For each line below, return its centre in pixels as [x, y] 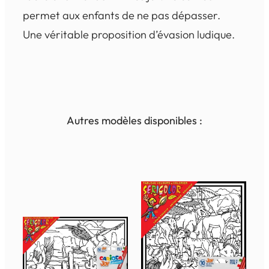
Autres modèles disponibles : [134, 120]
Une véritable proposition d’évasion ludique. [129, 34]
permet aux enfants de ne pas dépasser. [122, 15]
